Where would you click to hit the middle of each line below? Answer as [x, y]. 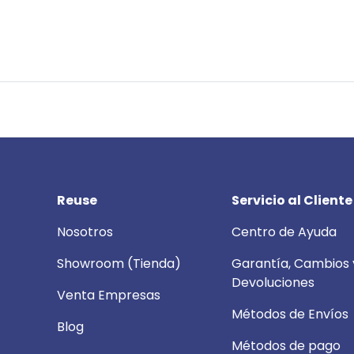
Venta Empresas [109, 296]
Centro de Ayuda [284, 232]
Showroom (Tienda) [119, 264]
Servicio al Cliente [292, 201]
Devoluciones [273, 283]
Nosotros [85, 232]
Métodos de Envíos [290, 314]
